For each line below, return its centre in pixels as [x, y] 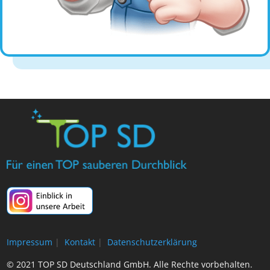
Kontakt [79, 242]
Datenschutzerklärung [151, 242]
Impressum [30, 242]
